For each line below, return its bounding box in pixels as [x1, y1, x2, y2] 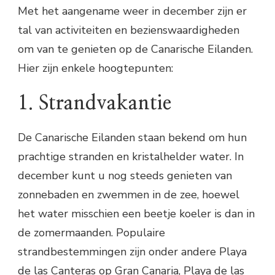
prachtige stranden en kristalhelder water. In [18, 149, 244, 164]
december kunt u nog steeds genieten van [18, 168, 232, 183]
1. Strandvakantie [18, 93, 171, 113]
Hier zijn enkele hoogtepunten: [18, 61, 173, 76]
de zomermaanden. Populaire [18, 225, 165, 240]
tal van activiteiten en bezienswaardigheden [18, 23, 239, 38]
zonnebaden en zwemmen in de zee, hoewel [18, 187, 239, 202]
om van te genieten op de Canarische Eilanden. [18, 42, 253, 57]
